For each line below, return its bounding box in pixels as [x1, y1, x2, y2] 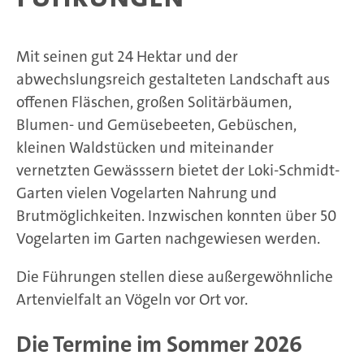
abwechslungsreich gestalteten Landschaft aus [16, 69, 330, 89]
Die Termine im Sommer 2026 [16, 330, 302, 360]
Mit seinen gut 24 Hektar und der [16, 46, 238, 67]
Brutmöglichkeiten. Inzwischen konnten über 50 [16, 206, 336, 226]
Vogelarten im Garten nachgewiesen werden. [16, 228, 320, 249]
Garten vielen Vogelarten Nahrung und [16, 183, 277, 203]
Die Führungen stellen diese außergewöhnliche [16, 266, 333, 287]
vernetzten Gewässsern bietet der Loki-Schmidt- [16, 160, 340, 180]
